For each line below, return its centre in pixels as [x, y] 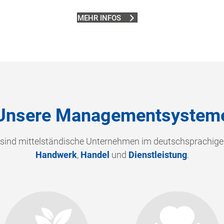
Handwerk [56, 155]
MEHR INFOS [99, 18]
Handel [95, 155]
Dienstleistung [157, 155]
